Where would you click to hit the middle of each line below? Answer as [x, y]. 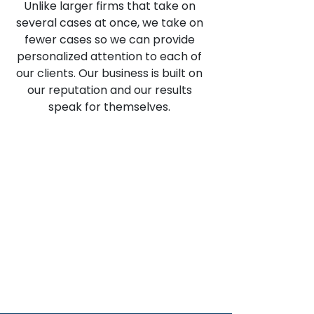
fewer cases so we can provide [109, 40]
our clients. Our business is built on [109, 74]
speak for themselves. [109, 107]
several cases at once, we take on [109, 23]
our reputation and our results [109, 90]
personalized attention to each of [109, 57]
